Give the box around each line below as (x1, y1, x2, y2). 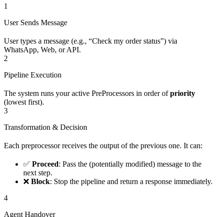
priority (170, 89, 195, 98)
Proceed (32, 160, 59, 169)
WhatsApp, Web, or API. (4, 46, 81, 54)
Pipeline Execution (4, 71, 62, 79)
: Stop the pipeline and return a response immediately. (50, 177, 213, 186)
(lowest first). (4, 98, 44, 107)
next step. (23, 169, 52, 177)
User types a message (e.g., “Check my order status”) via (4, 37, 177, 46)
